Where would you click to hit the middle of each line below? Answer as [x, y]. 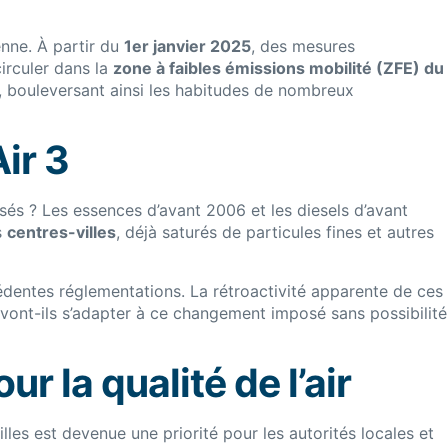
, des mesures [303, 46]
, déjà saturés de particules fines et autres [275, 232]
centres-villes [61, 232]
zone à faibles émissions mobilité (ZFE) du [278, 68]
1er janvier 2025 [187, 46]
